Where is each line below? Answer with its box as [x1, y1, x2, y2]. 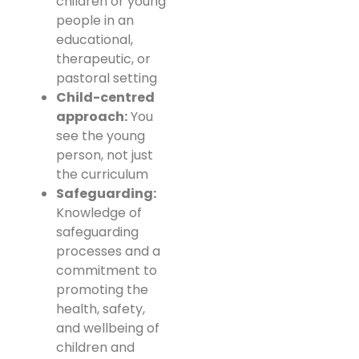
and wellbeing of [56, 318, 159, 337]
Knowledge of [56, 203, 142, 222]
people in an [56, 10, 134, 30]
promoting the [56, 280, 148, 299]
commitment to [56, 260, 157, 280]
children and [56, 337, 135, 357]
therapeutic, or [56, 49, 151, 68]
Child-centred [56, 87, 155, 107]
